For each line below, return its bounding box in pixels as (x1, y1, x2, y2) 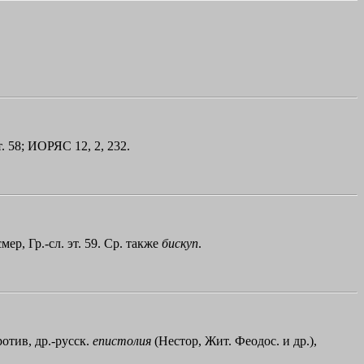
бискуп (162, 236, 198, 250)
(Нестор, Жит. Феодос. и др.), (151, 333, 317, 348)
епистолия (93, 333, 151, 348)
